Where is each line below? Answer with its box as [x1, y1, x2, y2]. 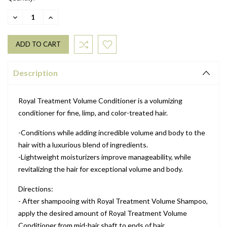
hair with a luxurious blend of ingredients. [18, 140, 148, 149]
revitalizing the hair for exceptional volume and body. [18, 164, 183, 173]
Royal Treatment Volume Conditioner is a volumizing [18, 96, 182, 105]
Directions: [18, 184, 53, 193]
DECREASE [11, 13, 44, 21]
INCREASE [47, 13, 77, 21]
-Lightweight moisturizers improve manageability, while [18, 152, 191, 161]
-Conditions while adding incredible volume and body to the [18, 128, 205, 137]
